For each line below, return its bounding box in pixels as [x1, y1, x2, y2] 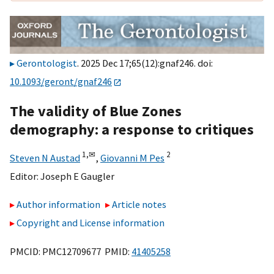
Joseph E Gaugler [40, 169, 114, 182]
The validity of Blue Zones [10, 101, 182, 120]
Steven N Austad [10, 151, 80, 164]
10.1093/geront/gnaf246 [10, 75, 112, 88]
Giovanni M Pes [100, 151, 165, 164]
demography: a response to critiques [10, 119, 254, 139]
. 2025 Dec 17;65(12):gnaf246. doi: [77, 57, 213, 70]
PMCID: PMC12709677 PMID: [10, 245, 131, 257]
